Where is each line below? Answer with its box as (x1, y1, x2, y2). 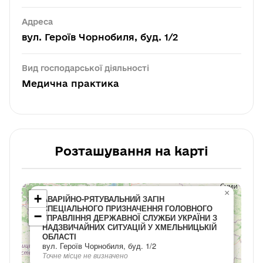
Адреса (22, 17, 53, 26)
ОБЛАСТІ (42, 231, 76, 242)
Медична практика (22, 78, 119, 89)
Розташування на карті (55, 144, 208, 158)
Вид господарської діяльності (22, 63, 149, 73)
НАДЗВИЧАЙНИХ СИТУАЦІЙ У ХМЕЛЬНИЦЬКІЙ (42, 221, 217, 232)
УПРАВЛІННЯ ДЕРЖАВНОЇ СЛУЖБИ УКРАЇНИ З (42, 212, 217, 223)
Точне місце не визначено (42, 250, 128, 260)
